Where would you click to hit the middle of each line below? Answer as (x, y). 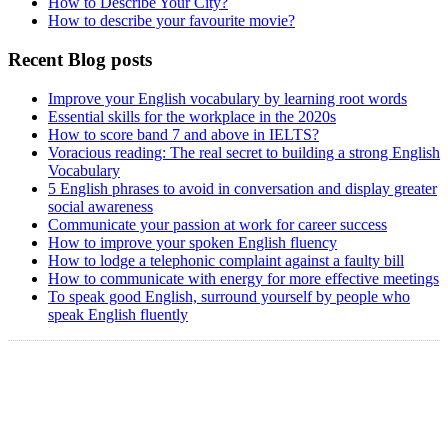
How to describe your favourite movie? (171, 21)
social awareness (100, 206)
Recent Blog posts (80, 60)
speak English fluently (118, 314)
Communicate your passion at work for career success (217, 224)
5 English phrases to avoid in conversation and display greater (242, 188)
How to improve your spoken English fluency (192, 242)
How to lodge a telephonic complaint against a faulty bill (226, 260)
